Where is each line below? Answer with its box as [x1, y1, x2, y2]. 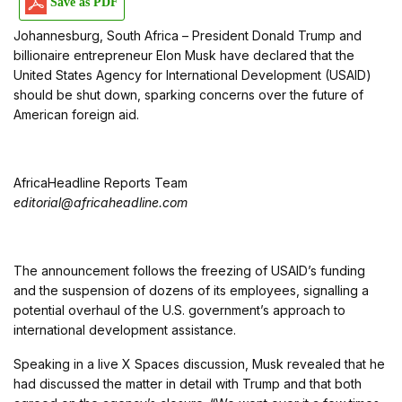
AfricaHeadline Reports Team [13, 175, 188, 190]
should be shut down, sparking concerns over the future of [13, 87, 363, 102]
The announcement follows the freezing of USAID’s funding [13, 263, 365, 278]
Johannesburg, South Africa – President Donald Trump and [13, 28, 362, 43]
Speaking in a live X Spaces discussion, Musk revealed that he [13, 356, 385, 371]
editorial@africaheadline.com [13, 195, 191, 210]
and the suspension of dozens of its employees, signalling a [13, 283, 369, 298]
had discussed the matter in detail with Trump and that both [13, 376, 362, 391]
